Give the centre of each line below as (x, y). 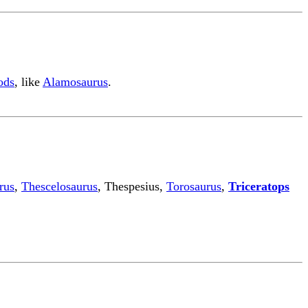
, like (29, 82)
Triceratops (259, 186)
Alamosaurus (75, 82)
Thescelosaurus (59, 186)
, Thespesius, (132, 186)
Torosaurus (194, 186)
